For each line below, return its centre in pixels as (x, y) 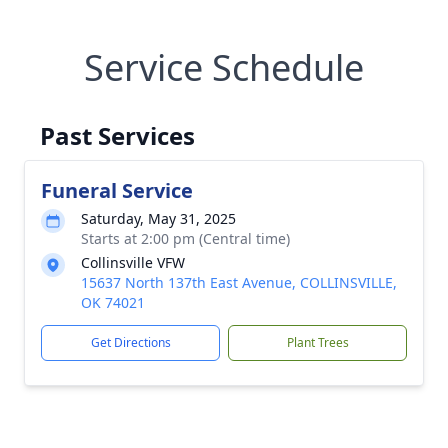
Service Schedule (224, 67)
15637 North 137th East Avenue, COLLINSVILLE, (239, 282)
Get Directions (130, 342)
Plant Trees (317, 342)
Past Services (117, 135)
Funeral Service (117, 190)
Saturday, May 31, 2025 (158, 218)
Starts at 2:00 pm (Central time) (185, 238)
